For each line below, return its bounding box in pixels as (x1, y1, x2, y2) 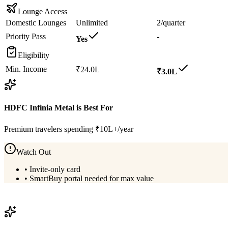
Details (89, 196, 113, 206)
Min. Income (6, 64, 47, 73)
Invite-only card (30, 165, 80, 174)
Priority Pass (6, 32, 46, 41)
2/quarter (157, 18, 185, 27)
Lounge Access (18, 7, 67, 16)
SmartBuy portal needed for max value (30, 174, 154, 183)
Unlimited (76, 18, 108, 27)
